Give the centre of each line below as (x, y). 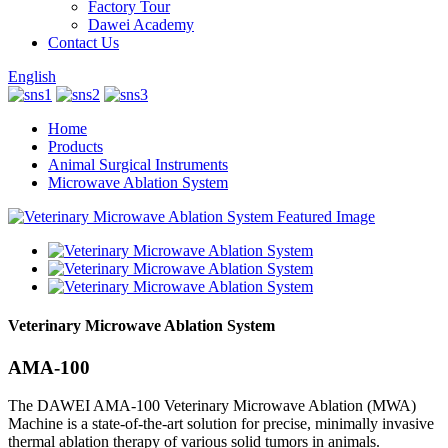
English (32, 76)
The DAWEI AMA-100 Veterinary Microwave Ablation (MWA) (212, 406)
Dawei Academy (141, 24)
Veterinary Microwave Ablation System (141, 326)
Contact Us (83, 42)
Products (75, 146)
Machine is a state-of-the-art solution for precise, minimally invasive (221, 424)
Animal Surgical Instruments (138, 164)
